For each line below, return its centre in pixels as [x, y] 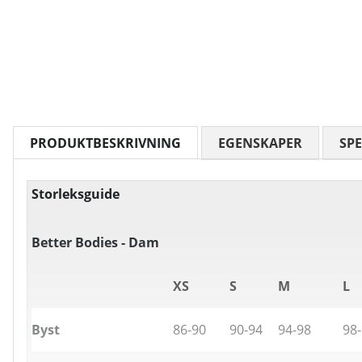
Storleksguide [76, 194]
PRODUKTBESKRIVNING [105, 143]
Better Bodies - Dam [95, 243]
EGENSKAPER [260, 143]
